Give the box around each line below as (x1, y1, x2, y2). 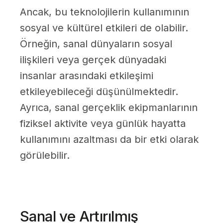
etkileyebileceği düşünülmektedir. (20, 86, 178, 98)
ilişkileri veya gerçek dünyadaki (20, 54, 166, 66)
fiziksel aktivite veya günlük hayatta (20, 117, 186, 130)
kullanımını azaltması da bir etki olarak (20, 133, 199, 146)
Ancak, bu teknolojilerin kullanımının (20, 6, 189, 18)
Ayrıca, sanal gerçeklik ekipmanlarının (20, 102, 198, 114)
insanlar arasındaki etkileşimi (20, 70, 153, 82)
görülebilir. (20, 149, 70, 162)
